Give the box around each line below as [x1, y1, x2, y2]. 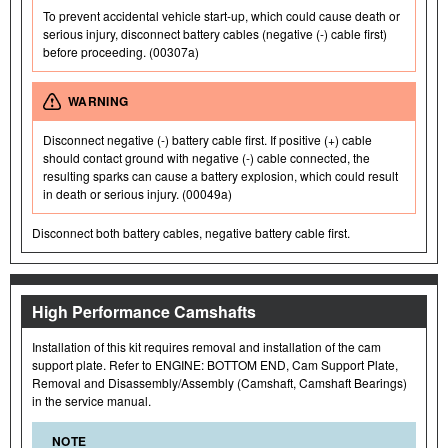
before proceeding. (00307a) [43, 42, 199, 60]
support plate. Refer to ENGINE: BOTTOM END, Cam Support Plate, [32, 355, 398, 373]
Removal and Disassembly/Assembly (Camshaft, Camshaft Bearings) [32, 373, 407, 391]
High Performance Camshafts [32, 299, 256, 323]
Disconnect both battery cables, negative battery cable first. [32, 223, 350, 241]
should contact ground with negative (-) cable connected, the [43, 148, 370, 166]
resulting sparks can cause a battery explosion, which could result [43, 166, 398, 184]
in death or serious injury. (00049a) [43, 184, 232, 202]
